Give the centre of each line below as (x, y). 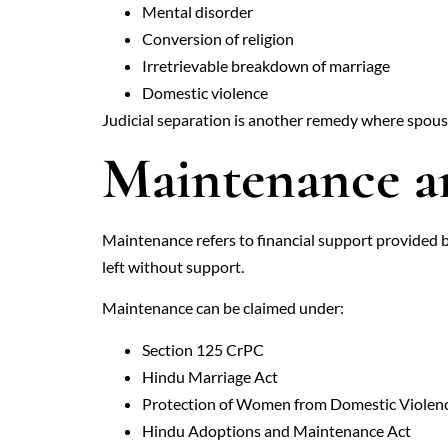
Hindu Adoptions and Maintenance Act (276, 430)
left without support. (173, 266)
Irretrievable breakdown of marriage (266, 65)
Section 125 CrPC (203, 349)
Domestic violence (205, 92)
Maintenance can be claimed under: (223, 308)
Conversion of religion (218, 38)
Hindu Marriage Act (210, 376)
